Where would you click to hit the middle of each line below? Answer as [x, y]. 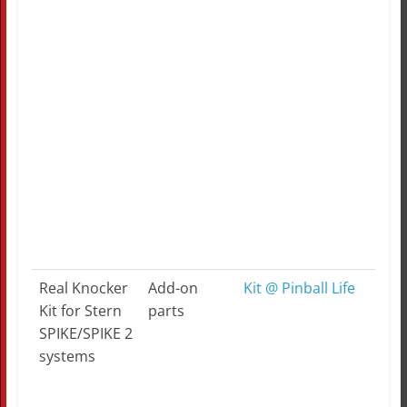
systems [67, 357]
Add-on [173, 288]
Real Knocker [83, 288]
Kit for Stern [80, 311]
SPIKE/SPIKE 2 [85, 334]
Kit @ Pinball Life [299, 288]
